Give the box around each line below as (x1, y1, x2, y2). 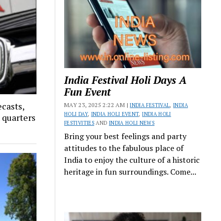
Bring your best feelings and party (64, 130, 187, 142)
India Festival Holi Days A (64, 73, 187, 87)
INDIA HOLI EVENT (91, 110, 139, 117)
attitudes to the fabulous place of (64, 142, 184, 153)
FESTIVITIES (64, 119, 94, 126)
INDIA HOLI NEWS (109, 119, 155, 126)
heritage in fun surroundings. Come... (64, 166, 197, 177)
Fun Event (64, 84, 111, 99)
